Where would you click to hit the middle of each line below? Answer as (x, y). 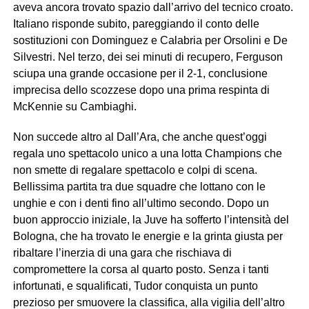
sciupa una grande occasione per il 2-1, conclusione (140, 74)
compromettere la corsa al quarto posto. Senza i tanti (141, 270)
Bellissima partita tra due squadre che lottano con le (139, 187)
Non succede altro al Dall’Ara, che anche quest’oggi (140, 137)
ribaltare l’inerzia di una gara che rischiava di (122, 253)
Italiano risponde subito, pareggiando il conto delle (136, 24)
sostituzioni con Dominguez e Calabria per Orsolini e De (150, 41)
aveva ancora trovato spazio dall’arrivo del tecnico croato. (153, 8)
